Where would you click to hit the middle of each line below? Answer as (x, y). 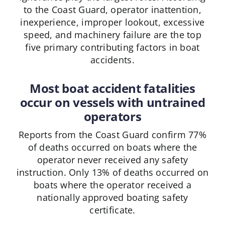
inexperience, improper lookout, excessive (113, 22)
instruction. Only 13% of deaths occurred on (113, 173)
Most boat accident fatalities (113, 88)
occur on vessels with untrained (113, 102)
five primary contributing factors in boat (113, 47)
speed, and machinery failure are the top (113, 35)
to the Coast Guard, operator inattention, (113, 10)
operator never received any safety (113, 160)
